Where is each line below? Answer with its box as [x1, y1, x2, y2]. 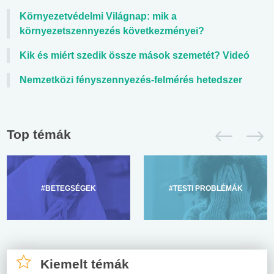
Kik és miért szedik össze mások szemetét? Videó [20, 50, 250, 61]
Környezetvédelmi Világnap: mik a [20, 10, 177, 21]
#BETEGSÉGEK [41, 183, 96, 193]
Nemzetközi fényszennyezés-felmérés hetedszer [20, 74, 242, 85]
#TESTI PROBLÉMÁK [168, 183, 243, 193]
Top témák [7, 127, 71, 141]
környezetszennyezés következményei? [20, 25, 204, 36]
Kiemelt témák [40, 256, 129, 271]
